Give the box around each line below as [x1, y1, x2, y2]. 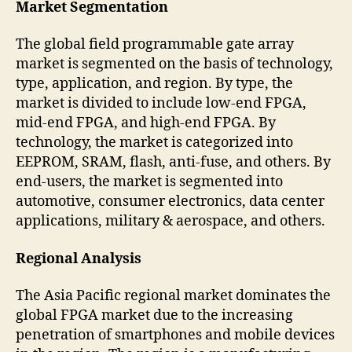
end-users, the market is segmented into [16, 173, 283, 192]
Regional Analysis [16, 249, 141, 268]
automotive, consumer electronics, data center [16, 192, 324, 211]
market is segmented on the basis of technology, [16, 55, 333, 74]
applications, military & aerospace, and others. [16, 212, 325, 231]
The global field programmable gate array [16, 35, 294, 54]
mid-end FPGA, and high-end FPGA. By [16, 114, 276, 133]
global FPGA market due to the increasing [16, 306, 293, 325]
